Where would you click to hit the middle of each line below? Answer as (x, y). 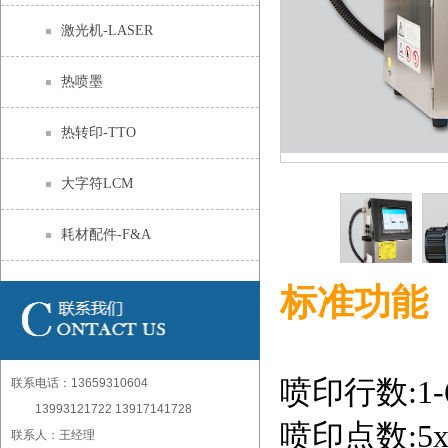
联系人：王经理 (53, 435)
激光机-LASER (107, 30)
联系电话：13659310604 (79, 383)
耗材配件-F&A (106, 234)
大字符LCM (97, 183)
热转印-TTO (98, 132)
